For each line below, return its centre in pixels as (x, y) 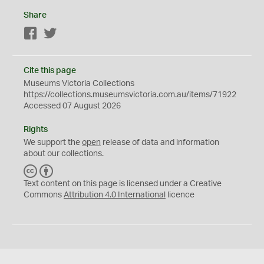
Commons (44, 195)
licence (180, 195)
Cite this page (50, 70)
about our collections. (64, 154)
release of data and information (160, 142)
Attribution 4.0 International (115, 195)
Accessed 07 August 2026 (72, 106)
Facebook (56, 34)
